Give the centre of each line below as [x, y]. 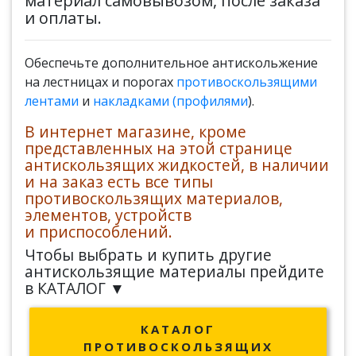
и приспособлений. [99, 232]
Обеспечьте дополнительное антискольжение [171, 63]
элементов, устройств [108, 215]
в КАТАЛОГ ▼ [75, 288]
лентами [52, 101]
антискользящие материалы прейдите [174, 271]
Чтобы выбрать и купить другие [148, 255]
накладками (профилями [170, 101]
